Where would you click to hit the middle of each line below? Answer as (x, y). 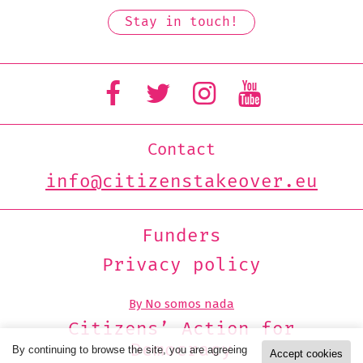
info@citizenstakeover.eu (181, 182)
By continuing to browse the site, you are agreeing (130, 350)
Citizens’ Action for (181, 329)
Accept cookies (306, 354)
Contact (181, 150)
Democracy (181, 350)
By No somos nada (181, 304)
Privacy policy (181, 265)
